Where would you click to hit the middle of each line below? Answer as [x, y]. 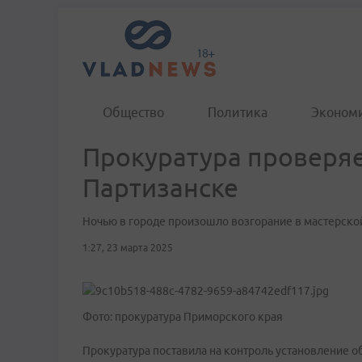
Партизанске [160, 187]
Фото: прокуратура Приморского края [183, 317]
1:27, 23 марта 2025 [128, 248]
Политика [238, 112]
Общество [133, 112]
